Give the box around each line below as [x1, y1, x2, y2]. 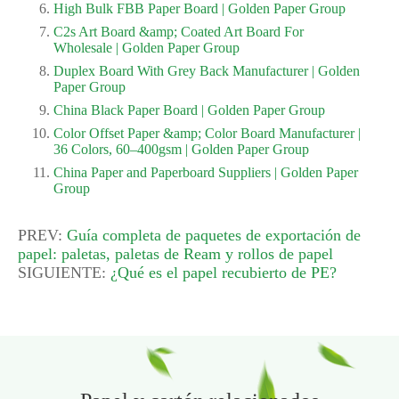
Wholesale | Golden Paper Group [53, 40, 240, 56]
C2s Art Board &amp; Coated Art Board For [53, 24, 304, 40]
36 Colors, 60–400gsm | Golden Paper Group [53, 142, 309, 158]
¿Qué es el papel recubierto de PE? [110, 264, 337, 282]
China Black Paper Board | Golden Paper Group [53, 102, 325, 118]
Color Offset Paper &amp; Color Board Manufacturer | [53, 126, 361, 142]
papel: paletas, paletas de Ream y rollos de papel [18, 245, 333, 264]
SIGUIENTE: [18, 264, 110, 282]
